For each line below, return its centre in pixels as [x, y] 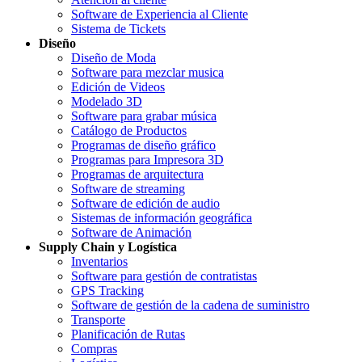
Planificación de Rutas [128, 335]
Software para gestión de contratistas [164, 276]
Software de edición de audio [145, 204]
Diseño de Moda [114, 58]
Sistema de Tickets [118, 29]
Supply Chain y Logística [108, 247]
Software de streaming [128, 189]
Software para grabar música [144, 116]
